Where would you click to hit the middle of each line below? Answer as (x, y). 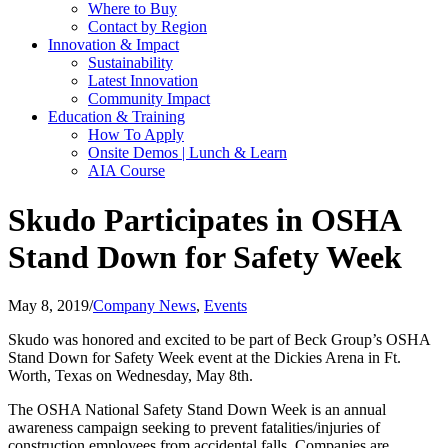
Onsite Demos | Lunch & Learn (187, 153)
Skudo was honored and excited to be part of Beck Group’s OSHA (219, 340)
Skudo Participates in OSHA (204, 219)
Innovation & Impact (113, 45)
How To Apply (136, 135)
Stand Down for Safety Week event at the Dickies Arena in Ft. (204, 358)
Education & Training (116, 117)
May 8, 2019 (48, 306)
